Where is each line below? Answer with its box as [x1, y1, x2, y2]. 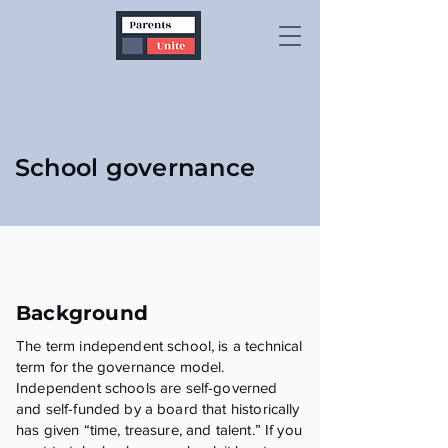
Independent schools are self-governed [16, 379, 278, 396]
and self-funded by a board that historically [16, 400, 300, 417]
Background [16, 301, 148, 325]
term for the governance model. [16, 358, 225, 375]
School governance [15, 153, 256, 182]
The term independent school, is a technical [16, 337, 303, 354]
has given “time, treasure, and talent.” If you [16, 421, 302, 438]
